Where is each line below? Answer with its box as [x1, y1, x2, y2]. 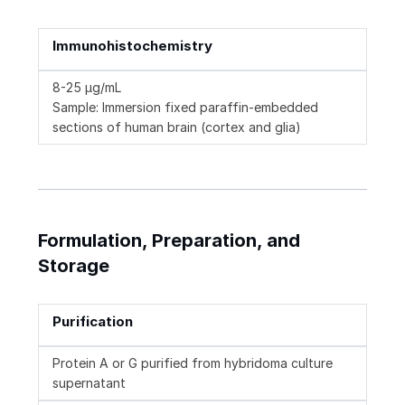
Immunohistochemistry [52, 36, 212, 54]
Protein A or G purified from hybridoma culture [52, 354, 333, 371]
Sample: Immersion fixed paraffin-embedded [52, 99, 318, 115]
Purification [52, 312, 133, 330]
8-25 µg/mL [52, 79, 121, 95]
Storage [38, 254, 109, 277]
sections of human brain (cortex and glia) [52, 118, 301, 135]
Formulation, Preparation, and [38, 229, 300, 251]
